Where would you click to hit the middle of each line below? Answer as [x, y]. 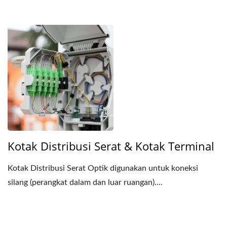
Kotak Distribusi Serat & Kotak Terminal [111, 146]
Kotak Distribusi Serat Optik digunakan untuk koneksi [103, 168]
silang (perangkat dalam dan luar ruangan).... [85, 183]
